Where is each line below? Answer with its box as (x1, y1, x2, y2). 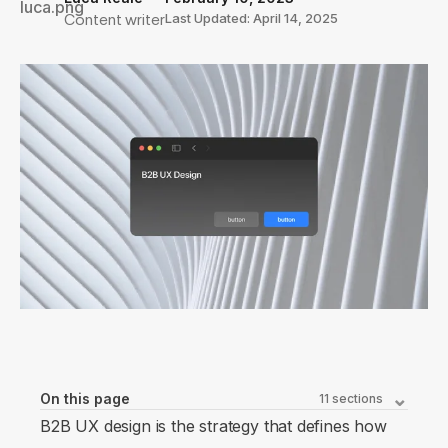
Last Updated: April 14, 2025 (165, 10, 338, 26)
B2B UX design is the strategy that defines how (40, 416, 387, 437)
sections (329, 391, 383, 407)
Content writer (64, 10, 165, 29)
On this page (40, 390, 130, 408)
